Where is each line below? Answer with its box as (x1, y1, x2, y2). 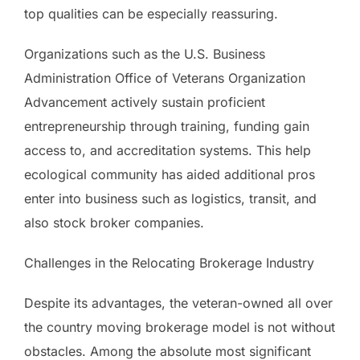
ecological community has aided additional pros (24, 166, 315, 182)
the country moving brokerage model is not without (24, 318, 335, 335)
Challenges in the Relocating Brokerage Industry (24, 254, 314, 271)
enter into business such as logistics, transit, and (24, 190, 317, 207)
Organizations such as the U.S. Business (24, 45, 265, 62)
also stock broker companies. (24, 214, 204, 231)
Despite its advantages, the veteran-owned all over (24, 294, 333, 311)
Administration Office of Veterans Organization (24, 69, 305, 86)
